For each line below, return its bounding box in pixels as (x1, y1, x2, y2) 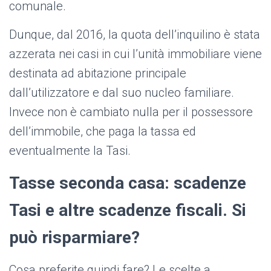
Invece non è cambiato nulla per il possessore (9, 105, 253, 120)
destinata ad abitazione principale (9, 66, 186, 81)
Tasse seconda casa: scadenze (9, 173, 246, 194)
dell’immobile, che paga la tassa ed (9, 124, 196, 139)
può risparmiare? (9, 227, 140, 248)
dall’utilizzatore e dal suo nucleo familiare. (9, 85, 234, 100)
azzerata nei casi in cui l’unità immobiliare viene (9, 47, 262, 62)
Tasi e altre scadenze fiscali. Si (9, 200, 246, 221)
